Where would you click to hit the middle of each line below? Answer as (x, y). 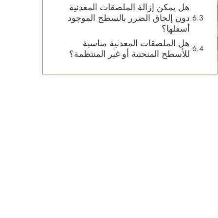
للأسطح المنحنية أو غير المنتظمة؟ (129, 54)
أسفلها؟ (176, 29)
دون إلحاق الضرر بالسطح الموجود (129, 18)
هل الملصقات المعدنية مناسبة (136, 43)
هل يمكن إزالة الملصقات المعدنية (129, 7)
